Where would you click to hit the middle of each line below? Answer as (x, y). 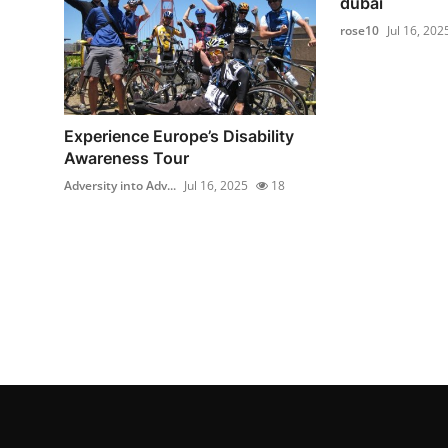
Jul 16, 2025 (216, 186)
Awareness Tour (126, 158)
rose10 (359, 30)
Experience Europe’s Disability (179, 136)
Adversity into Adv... (120, 186)
